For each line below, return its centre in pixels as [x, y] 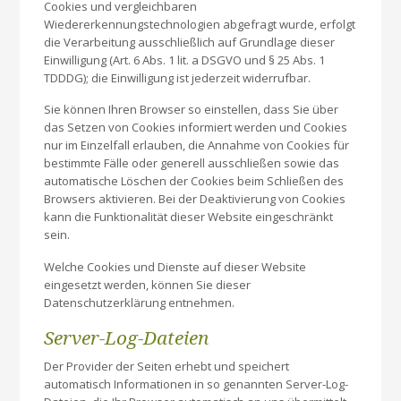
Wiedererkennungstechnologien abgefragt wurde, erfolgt [200, 24]
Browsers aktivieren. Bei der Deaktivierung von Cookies [195, 199]
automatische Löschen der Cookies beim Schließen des [194, 181]
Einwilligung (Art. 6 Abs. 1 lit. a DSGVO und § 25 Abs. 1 [185, 60]
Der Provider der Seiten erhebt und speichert [167, 366]
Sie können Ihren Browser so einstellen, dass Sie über [192, 110]
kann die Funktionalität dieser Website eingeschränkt [189, 217]
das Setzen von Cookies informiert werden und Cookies [196, 128]
